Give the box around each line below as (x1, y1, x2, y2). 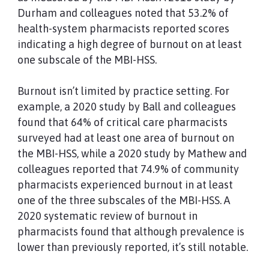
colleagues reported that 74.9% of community (17, 163, 239, 175)
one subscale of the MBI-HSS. (17, 53, 162, 66)
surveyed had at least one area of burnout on (17, 131, 234, 144)
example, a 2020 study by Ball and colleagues (17, 100, 236, 113)
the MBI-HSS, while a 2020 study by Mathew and (17, 147, 247, 160)
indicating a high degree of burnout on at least (17, 38, 242, 50)
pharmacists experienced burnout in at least (17, 178, 233, 191)
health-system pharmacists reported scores (17, 22, 229, 35)
